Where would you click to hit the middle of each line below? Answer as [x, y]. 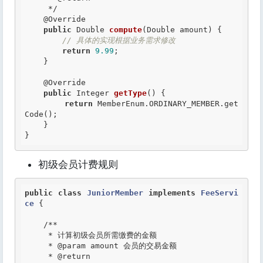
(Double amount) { [182, 30]
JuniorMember [115, 193]
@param [69, 246]
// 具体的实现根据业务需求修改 [119, 40]
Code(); [41, 114]
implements [172, 193]
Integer [93, 93]
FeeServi [220, 193]
